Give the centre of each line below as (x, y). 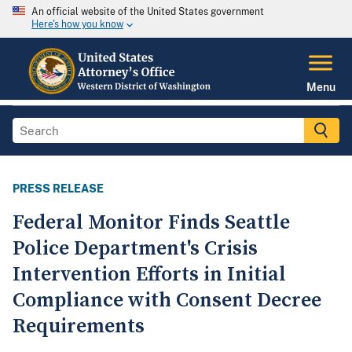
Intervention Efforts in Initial (149, 275)
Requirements (79, 327)
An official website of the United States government (148, 12)
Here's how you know (77, 25)
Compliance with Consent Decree (167, 301)
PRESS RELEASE (58, 189)
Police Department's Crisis (135, 249)
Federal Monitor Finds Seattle (151, 223)
